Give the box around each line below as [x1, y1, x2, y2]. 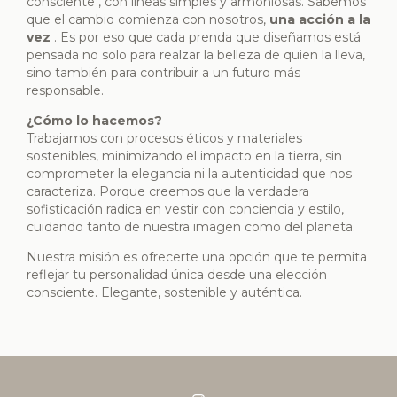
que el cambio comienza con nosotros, [27, 12, 269, 28]
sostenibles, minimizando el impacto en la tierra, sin [27, 148, 342, 165]
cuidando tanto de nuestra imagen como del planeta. [27, 219, 355, 236]
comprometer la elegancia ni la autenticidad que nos [27, 166, 352, 183]
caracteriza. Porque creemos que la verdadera [27, 183, 309, 200]
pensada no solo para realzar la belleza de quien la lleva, [27, 47, 365, 64]
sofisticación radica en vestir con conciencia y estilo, [27, 201, 344, 218]
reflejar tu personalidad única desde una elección [27, 267, 327, 284]
